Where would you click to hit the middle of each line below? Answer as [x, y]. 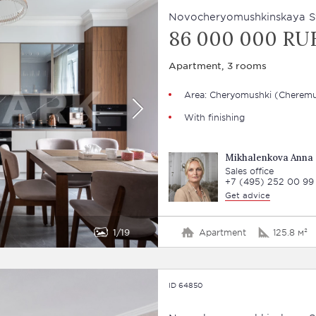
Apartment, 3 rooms [217, 65]
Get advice [247, 195]
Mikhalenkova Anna [269, 158]
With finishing [214, 117]
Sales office [249, 171]
